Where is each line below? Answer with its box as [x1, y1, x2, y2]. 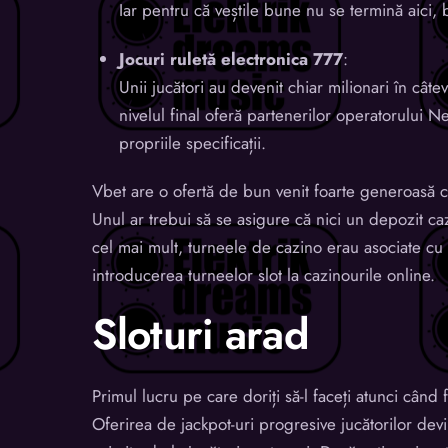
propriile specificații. [119, 130, 267, 155]
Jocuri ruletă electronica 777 [119, 46, 344, 71]
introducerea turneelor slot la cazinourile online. [92, 263, 435, 288]
